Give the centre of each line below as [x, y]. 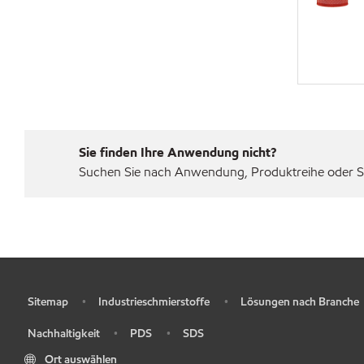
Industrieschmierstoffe [154, 302]
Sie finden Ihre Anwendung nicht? [178, 152]
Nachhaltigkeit [63, 334]
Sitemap [48, 302]
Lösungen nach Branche [299, 302]
